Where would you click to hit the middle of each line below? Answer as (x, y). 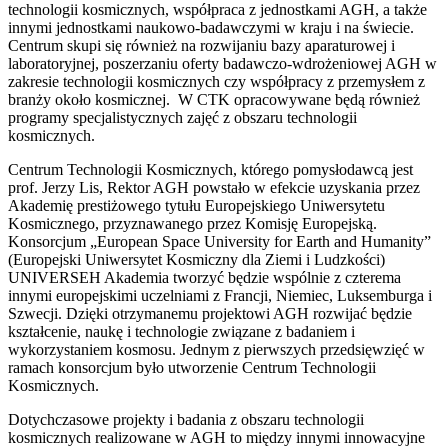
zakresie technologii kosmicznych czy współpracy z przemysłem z (216, 81)
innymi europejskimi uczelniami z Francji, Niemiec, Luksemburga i (220, 295)
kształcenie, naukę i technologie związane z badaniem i (181, 331)
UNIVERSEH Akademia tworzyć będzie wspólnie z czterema (204, 277)
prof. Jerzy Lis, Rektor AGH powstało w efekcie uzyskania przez (214, 187)
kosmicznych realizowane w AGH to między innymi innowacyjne (216, 437)
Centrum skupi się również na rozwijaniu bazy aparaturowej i (201, 45)
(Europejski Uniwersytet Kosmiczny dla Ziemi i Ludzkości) (196, 259)
